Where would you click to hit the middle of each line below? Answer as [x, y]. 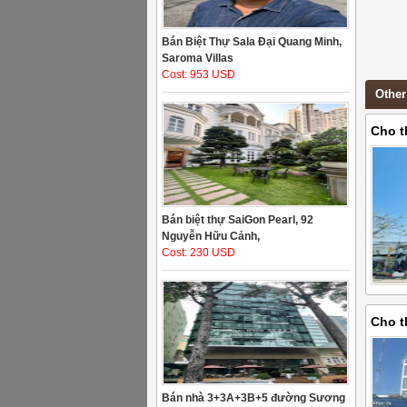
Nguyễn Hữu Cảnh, [211, 236]
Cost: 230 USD [199, 253]
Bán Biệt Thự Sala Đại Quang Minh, [252, 42]
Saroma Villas [198, 58]
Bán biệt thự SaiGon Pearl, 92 [238, 220]
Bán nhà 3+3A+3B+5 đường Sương [253, 398]
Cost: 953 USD [199, 74]
